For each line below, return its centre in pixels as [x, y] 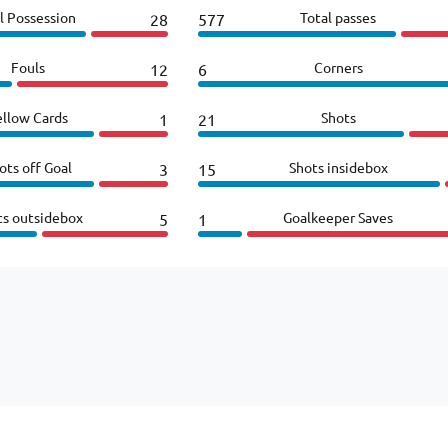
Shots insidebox [338, 166]
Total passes [338, 16]
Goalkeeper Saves [338, 216]
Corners [338, 66]
